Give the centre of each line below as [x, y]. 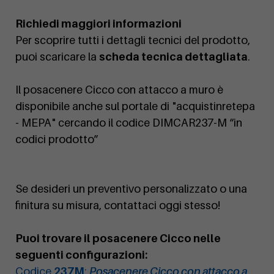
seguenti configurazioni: [81, 255]
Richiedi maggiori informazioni [98, 24]
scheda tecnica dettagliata [173, 57]
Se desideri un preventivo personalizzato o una [131, 189]
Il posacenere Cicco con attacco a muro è [119, 90]
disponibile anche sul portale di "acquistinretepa [135, 106]
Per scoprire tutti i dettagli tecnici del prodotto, [133, 40]
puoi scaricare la [57, 57]
